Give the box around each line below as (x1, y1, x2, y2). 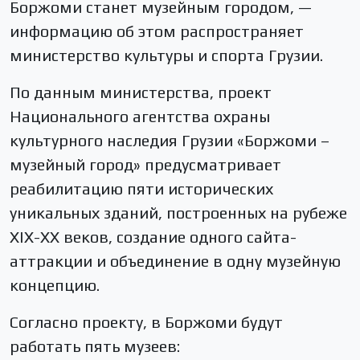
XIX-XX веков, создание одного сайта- (10, 227, 297, 246)
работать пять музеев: (10, 336, 180, 355)
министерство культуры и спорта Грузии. (10, 45, 323, 64)
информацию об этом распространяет (10, 21, 304, 40)
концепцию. (10, 275, 100, 294)
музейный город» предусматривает (10, 154, 281, 174)
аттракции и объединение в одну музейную (10, 251, 341, 270)
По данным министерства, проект (10, 82, 272, 101)
